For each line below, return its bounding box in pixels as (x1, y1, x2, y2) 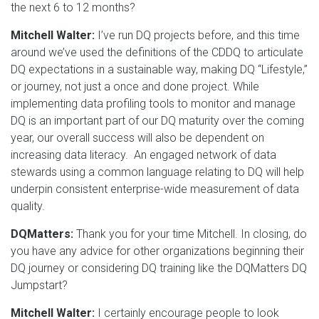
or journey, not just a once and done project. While (11, 79, 259, 93)
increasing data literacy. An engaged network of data (11, 147, 276, 162)
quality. (11, 199, 45, 213)
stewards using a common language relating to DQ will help (11, 164, 304, 179)
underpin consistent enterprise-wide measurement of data (11, 182, 299, 196)
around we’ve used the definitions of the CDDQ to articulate (11, 45, 303, 59)
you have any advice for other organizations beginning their (11, 244, 304, 258)
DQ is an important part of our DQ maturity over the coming (11, 113, 304, 127)
